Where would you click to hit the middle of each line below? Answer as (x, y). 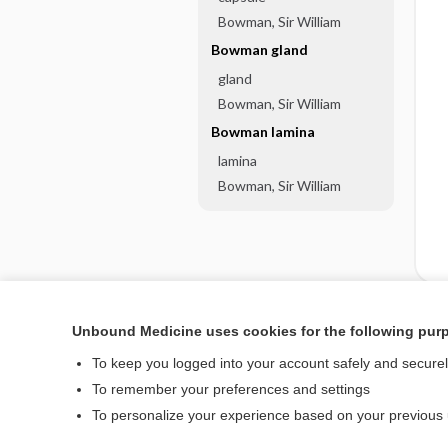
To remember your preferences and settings (231, 389)
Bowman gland (259, 49)
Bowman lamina (262, 131)
